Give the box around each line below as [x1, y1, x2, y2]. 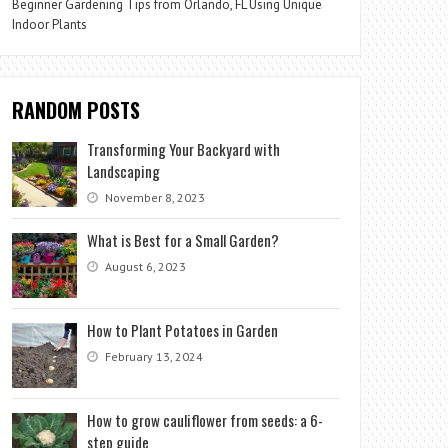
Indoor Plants [12, 16, 88, 33]
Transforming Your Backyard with [87, 138, 281, 160]
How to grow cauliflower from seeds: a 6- [87, 409, 324, 431]
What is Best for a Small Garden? [87, 229, 280, 251]
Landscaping [87, 160, 161, 182]
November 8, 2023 [102, 190, 206, 205]
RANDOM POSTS [12, 95, 141, 125]
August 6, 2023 [102, 259, 187, 274]
